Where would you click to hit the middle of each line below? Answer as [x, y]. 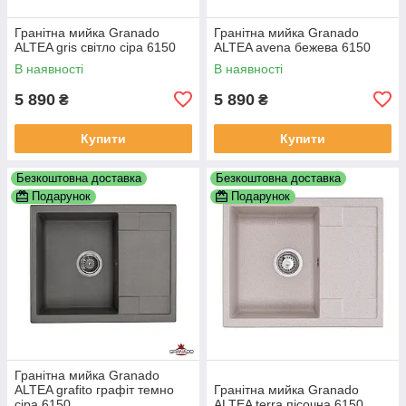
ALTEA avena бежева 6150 [292, 47]
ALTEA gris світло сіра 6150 [95, 47]
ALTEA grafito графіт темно [94, 389]
